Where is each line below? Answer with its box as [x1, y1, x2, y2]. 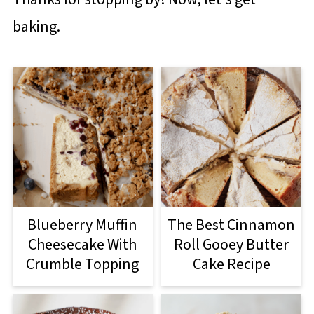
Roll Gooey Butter [174, 233, 289, 257]
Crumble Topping [26, 253, 139, 276]
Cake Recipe [192, 253, 271, 276]
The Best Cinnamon [168, 214, 296, 237]
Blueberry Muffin [27, 214, 138, 237]
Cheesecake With [28, 233, 137, 257]
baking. [12, 15, 60, 38]
